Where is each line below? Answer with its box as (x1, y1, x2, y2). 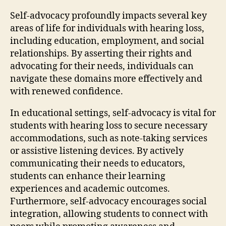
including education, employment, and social (10, 35, 204, 47)
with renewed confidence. (10, 85, 123, 97)
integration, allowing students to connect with (10, 208, 208, 220)
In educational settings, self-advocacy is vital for (10, 107, 216, 119)
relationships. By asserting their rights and (10, 47, 192, 60)
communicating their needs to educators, (10, 157, 185, 169)
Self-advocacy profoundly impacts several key (10, 10, 207, 22)
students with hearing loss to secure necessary (10, 120, 207, 132)
